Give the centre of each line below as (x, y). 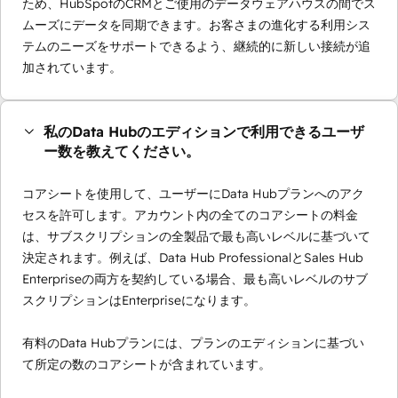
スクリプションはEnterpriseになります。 (139, 301)
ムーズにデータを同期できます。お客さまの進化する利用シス (196, 25)
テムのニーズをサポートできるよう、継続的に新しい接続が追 (196, 47)
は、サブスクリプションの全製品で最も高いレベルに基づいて (196, 237)
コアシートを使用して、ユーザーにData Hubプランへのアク (193, 194)
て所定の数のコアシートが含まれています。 (147, 365)
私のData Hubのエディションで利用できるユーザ (204, 132)
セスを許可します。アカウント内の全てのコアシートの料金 (190, 215)
